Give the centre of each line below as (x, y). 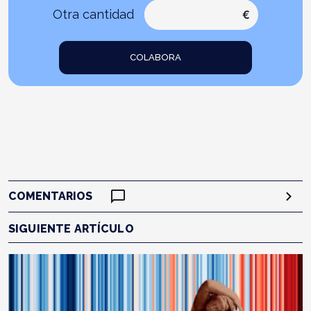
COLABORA (155, 58)
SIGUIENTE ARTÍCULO (71, 228)
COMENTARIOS (50, 196)
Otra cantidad (93, 14)
